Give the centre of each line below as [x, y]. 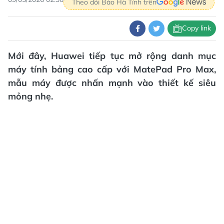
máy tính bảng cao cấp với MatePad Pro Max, [112, 69]
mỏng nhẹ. [30, 96]
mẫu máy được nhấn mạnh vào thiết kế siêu [112, 82]
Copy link [196, 28]
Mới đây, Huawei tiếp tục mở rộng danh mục [112, 55]
